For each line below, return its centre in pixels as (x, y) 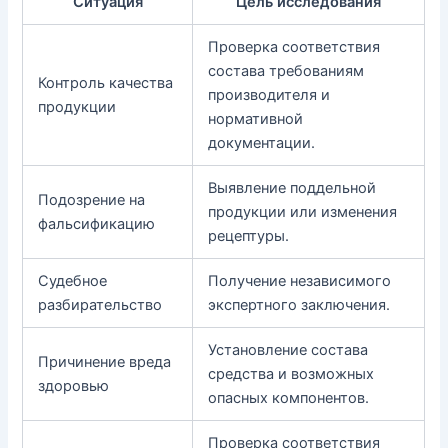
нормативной (256, 118)
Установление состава (288, 349)
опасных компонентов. (289, 397)
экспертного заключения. (299, 304)
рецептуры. (249, 235)
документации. (262, 142)
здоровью (74, 385)
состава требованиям (286, 70)
